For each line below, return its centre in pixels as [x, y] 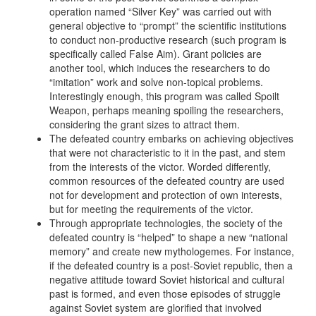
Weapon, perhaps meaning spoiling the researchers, [166, 110]
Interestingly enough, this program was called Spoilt [164, 96]
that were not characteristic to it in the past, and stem [168, 153]
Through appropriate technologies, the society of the [166, 223]
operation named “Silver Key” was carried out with [160, 12]
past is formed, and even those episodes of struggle [165, 294]
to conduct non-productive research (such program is [168, 40]
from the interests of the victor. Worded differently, [160, 167]
